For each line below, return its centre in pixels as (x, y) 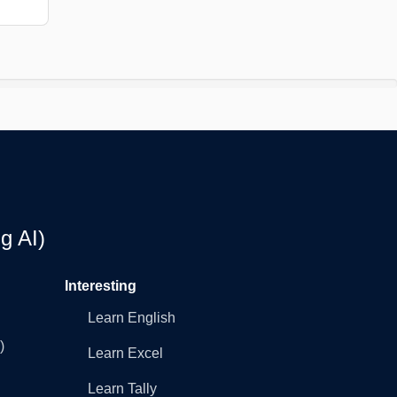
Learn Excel (125, 353)
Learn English (132, 317)
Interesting (101, 285)
